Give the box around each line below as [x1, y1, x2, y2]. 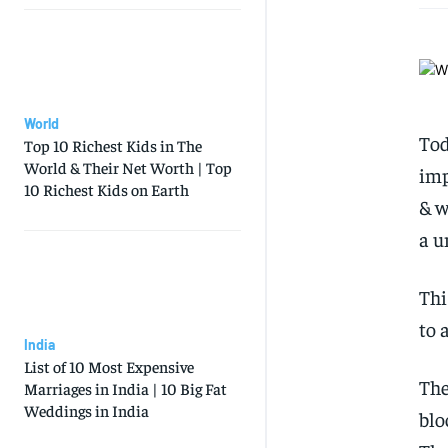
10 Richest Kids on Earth [24, 179, 189, 200]
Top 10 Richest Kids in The [24, 135, 202, 156]
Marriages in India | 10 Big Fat [24, 378, 227, 399]
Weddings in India [24, 400, 149, 421]
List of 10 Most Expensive [24, 356, 194, 377]
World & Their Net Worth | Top [24, 157, 232, 178]
